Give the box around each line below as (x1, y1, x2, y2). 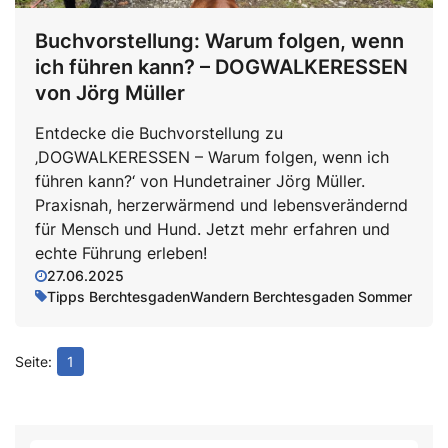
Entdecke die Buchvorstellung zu (35, 123, 283, 143)
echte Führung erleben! (35, 243, 207, 263)
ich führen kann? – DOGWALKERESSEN (35, 55, 408, 79)
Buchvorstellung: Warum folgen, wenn (35, 29, 404, 53)
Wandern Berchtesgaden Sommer (190, 288, 412, 305)
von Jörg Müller (35, 81, 185, 105)
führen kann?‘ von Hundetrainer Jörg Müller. (35, 171, 365, 191)
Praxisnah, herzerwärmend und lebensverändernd (35, 195, 408, 215)
